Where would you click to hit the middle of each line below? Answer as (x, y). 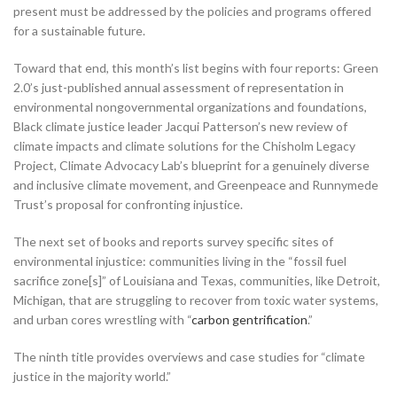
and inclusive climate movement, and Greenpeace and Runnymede (196, 184)
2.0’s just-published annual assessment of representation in (179, 87)
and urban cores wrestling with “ (102, 319)
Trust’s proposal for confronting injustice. (129, 204)
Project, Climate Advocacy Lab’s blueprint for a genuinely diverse (191, 165)
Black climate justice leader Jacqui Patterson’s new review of (180, 126)
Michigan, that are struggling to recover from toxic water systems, (196, 300)
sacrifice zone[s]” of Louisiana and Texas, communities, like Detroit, (197, 280)
